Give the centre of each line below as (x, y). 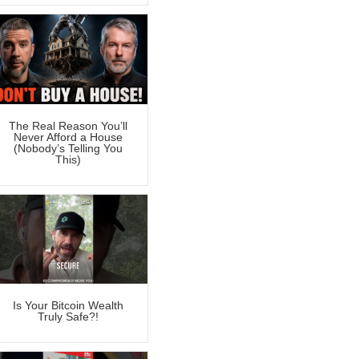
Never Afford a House (68, 137)
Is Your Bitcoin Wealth (68, 306)
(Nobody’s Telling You (68, 148)
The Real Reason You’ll (68, 125)
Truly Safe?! (68, 317)
